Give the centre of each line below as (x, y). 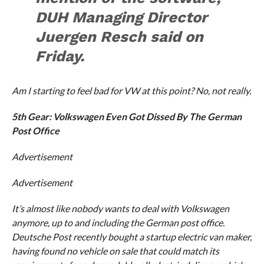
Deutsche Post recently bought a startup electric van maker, (131, 237)
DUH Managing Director (122, 17)
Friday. (60, 56)
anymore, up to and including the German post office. (118, 223)
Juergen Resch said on (120, 37)
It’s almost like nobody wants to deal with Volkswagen (120, 209)
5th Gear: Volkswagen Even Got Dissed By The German (126, 117)
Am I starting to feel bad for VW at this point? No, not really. (131, 91)
